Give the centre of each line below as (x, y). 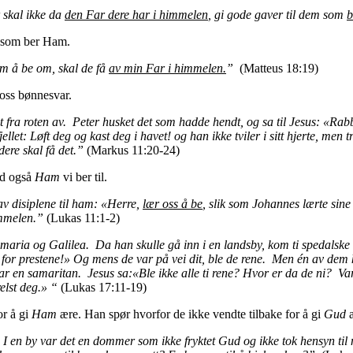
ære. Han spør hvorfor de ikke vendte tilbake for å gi (190, 314)
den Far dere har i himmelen (136, 14)
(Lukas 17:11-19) (104, 287)
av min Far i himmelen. (167, 68)
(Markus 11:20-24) (132, 150)
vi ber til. (84, 176)
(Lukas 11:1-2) (86, 217)
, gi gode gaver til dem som (277, 14)
